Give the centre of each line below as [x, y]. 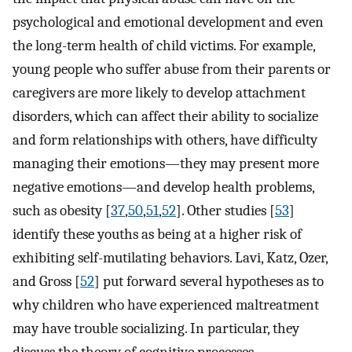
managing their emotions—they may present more [166, 163]
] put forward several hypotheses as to [209, 281]
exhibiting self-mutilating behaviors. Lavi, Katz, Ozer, [170, 257]
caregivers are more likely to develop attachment [159, 92]
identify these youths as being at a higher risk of [157, 234]
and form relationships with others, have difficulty [165, 139]
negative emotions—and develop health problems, [163, 187]
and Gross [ [46, 281]
